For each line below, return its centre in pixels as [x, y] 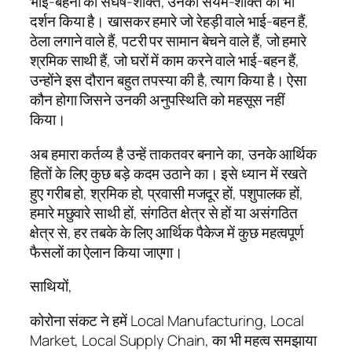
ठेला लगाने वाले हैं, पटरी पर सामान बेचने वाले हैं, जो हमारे [169, 41]
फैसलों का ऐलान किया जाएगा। [107, 252]
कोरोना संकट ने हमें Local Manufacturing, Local [167, 320]
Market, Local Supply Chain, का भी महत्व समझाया [173, 340]
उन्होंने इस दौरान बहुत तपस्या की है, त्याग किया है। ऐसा [169, 81]
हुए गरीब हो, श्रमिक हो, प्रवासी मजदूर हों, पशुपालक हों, [167, 193]
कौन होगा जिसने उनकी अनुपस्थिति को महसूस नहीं [158, 100]
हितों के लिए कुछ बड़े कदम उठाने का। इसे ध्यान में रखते [169, 173]
